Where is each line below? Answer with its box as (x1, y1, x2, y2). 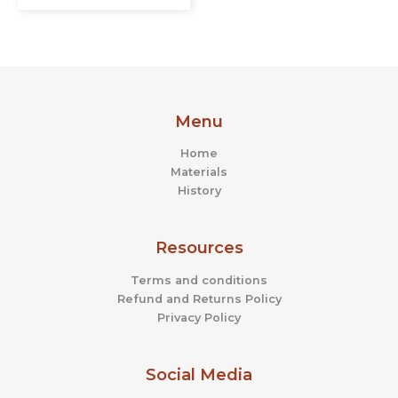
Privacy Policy (157, 311, 241, 325)
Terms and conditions (131, 274, 267, 288)
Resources (155, 237, 243, 259)
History (177, 184, 221, 198)
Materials (171, 165, 227, 179)
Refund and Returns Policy (116, 292, 282, 306)
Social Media (146, 364, 252, 386)
